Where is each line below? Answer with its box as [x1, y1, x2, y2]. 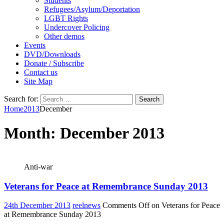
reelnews [72, 201, 100, 210]
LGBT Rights [44, 14, 88, 22]
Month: [4, 124, 60, 142]
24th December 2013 [4, 201, 70, 210]
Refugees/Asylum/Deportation [44, 5, 140, 13]
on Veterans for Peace [149, 201, 220, 210]
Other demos [44, 32, 84, 40]
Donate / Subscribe [24, 59, 84, 67]
